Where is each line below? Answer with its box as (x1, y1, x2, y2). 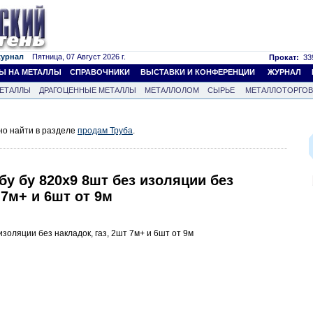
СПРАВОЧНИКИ (70, 68, 130, 76)
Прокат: (269, 53, 299, 61)
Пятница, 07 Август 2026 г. (24, 52, 126, 61)
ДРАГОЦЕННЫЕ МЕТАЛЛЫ (39, 86, 136, 94)
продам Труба (78, 126, 133, 136)
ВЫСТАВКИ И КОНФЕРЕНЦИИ (140, 68, 255, 76)
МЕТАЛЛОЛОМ (145, 86, 199, 94)
